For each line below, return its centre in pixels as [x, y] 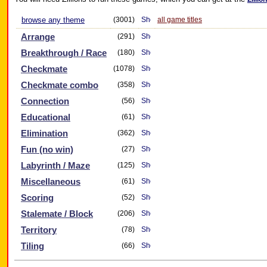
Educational [46, 117]
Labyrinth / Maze [55, 166]
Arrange [38, 37]
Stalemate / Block [57, 214]
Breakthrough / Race [64, 53]
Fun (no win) [47, 150]
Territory [39, 230]
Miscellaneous [51, 182]
